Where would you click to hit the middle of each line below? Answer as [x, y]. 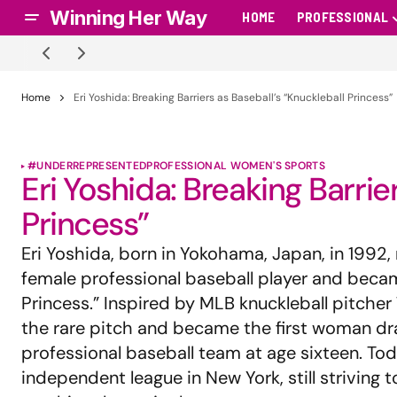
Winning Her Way [128, 17]
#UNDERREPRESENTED [87, 166]
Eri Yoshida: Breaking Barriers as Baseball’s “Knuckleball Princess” [233, 97]
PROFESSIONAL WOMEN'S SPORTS [236, 166]
